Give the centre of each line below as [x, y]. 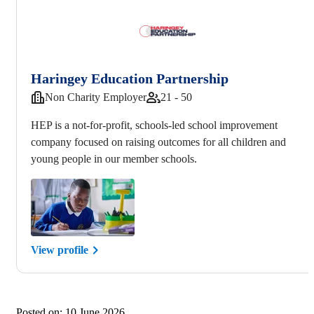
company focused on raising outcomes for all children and [158, 142]
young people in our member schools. [114, 158]
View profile [60, 250]
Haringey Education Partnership [130, 78]
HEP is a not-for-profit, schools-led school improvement [154, 125]
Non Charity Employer [96, 97]
